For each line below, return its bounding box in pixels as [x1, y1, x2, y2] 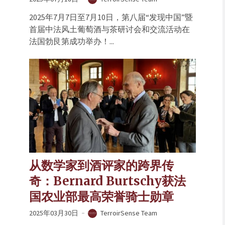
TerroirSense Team [100, 208, 157, 217]
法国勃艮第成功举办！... [29, 36, 114, 46]
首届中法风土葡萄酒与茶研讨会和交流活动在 [29, 24, 190, 34]
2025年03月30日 [29, 208, 78, 217]
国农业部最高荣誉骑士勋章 [29, 188, 174, 204]
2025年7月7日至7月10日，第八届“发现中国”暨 [29, 12, 193, 22]
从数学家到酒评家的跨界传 [29, 157, 174, 173]
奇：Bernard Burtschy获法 [29, 173, 186, 189]
